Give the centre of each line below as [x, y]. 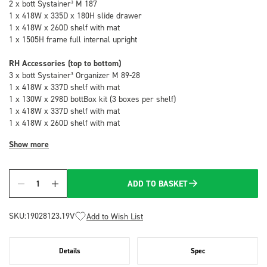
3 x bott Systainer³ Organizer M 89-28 [74, 75]
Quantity [46, 190]
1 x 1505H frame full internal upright [73, 39]
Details [69, 251]
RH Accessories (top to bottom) [65, 63]
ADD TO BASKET [158, 184]
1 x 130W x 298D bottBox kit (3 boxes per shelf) [92, 99]
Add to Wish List [115, 216]
